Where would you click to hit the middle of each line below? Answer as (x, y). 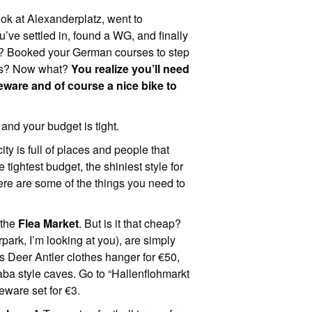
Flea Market (49, 224)
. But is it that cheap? (130, 224)
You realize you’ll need (131, 69)
